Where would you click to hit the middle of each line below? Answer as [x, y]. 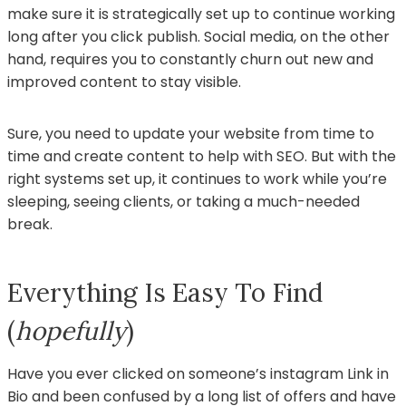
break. [30, 224]
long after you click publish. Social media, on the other [198, 36]
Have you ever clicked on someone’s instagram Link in [198, 373]
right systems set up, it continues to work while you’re [197, 179]
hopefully [71, 330]
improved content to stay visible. [124, 82]
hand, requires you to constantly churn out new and [190, 59]
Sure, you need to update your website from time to [191, 133]
